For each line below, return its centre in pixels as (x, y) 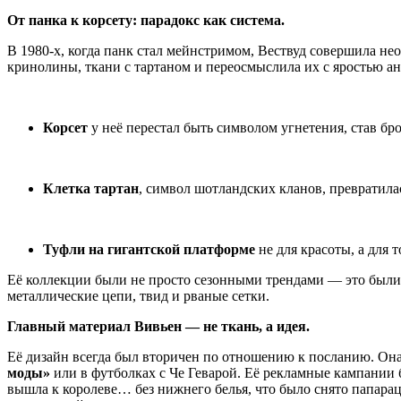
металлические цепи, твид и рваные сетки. (138, 296)
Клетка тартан (91, 188)
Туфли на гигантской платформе (149, 249)
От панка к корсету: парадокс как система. (146, 20)
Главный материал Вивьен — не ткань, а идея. (158, 326)
